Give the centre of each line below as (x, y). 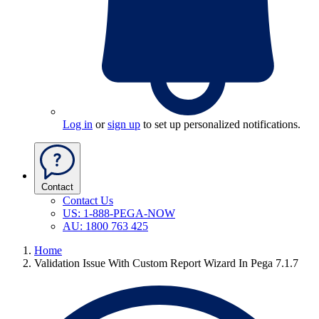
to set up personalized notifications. (220, 125)
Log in (78, 125)
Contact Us (88, 201)
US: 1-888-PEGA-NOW (119, 214)
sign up (124, 125)
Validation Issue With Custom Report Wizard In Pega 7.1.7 (166, 263)
